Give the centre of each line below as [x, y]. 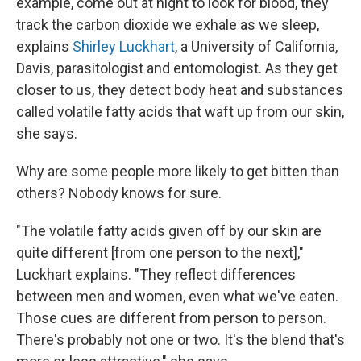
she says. [47, 133]
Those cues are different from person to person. [171, 317]
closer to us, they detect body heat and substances [180, 89]
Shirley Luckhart [124, 46]
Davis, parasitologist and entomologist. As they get [177, 68]
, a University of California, [256, 46]
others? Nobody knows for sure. [119, 193]
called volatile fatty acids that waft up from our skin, [180, 111]
